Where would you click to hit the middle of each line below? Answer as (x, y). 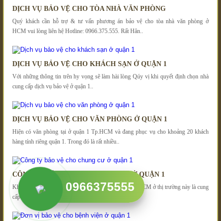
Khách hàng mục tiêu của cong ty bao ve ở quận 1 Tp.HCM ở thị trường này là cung (110, 187)
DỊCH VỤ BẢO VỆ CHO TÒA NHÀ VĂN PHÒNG (89, 8)
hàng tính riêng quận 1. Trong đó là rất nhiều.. (66, 141)
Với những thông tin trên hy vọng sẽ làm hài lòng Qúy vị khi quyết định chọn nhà (110, 76)
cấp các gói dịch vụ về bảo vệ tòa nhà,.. (58, 197)
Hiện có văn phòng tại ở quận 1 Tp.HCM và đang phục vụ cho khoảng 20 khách (110, 131)
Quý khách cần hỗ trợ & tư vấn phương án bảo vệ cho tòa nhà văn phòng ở (110, 21)
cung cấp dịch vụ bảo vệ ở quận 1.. (53, 86)
